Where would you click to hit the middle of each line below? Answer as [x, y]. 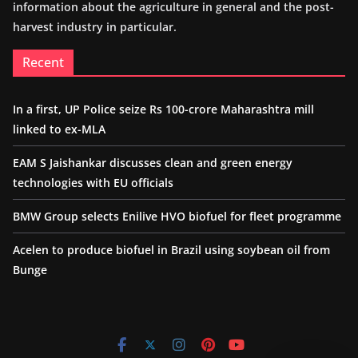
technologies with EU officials [93, 182]
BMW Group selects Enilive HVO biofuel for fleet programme [177, 216]
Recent [43, 62]
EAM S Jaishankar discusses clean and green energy [153, 162]
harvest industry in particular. [95, 26]
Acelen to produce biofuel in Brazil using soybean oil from [171, 249]
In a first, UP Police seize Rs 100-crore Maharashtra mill [163, 109]
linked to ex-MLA [59, 129]
